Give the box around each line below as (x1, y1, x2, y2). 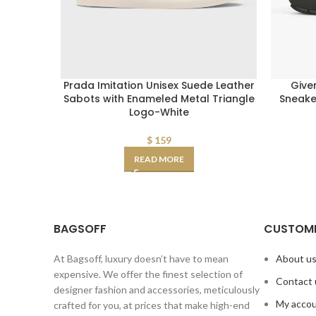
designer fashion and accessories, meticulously (54, 284, 260, 296)
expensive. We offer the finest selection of (54, 268, 243, 280)
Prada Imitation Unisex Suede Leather (63, 78, 255, 92)
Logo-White (128, 105, 189, 119)
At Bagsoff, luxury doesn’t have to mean (54, 253, 229, 265)
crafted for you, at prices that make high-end (54, 299, 250, 311)
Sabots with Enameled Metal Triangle (63, 92, 255, 106)
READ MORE (133, 154, 184, 164)
